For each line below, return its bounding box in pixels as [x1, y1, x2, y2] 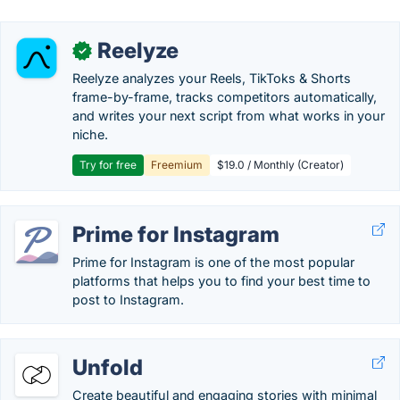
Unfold [72, 354, 143, 380]
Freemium [151, 158, 203, 171]
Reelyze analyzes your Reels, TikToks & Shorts [72, 71, 351, 86]
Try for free [79, 158, 137, 171]
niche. [72, 127, 108, 142]
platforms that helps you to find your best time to [72, 273, 371, 288]
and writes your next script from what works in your [72, 108, 385, 123]
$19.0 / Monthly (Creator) [217, 158, 344, 171]
